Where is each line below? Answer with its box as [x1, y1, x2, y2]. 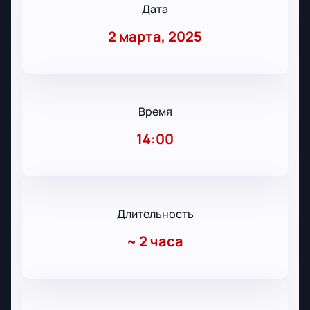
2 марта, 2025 [108, 27, 202, 46]
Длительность [116, 206, 194, 222]
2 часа [139, 232, 183, 251]
